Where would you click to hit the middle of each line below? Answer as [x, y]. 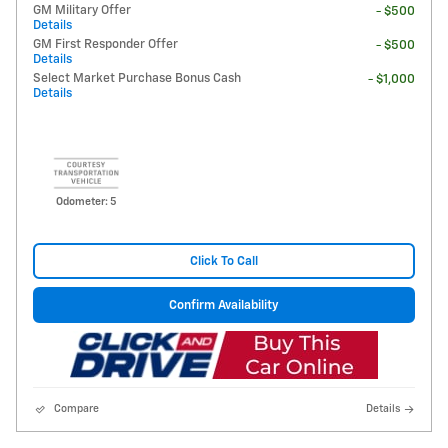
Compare [76, 409]
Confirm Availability [224, 305]
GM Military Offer [82, 10]
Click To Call [224, 261]
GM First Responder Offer [105, 44]
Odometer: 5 [86, 201]
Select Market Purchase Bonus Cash [137, 78]
